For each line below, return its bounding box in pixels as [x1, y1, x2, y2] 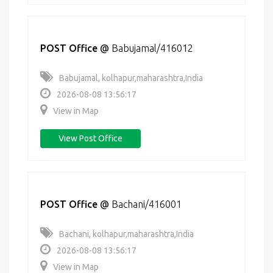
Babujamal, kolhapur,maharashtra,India [59, 73, 203, 83]
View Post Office [58, 133, 122, 143]
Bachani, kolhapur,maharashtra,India [59, 229, 194, 239]
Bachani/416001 [112, 199, 182, 210]
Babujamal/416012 [112, 43, 193, 54]
